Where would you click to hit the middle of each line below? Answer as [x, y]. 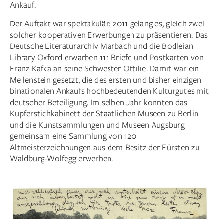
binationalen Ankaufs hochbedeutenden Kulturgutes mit [109, 90]
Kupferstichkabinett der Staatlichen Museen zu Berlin [104, 113]
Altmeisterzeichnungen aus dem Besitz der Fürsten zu [105, 147]
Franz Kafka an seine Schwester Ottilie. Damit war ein [105, 68]
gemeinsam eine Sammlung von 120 [73, 135]
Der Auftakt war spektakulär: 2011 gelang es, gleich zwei [107, 23]
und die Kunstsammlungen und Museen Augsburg [97, 124]
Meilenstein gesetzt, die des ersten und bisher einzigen [106, 79]
